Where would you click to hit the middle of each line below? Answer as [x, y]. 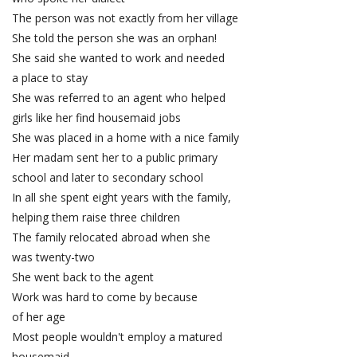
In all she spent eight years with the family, [123, 198]
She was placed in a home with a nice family [126, 138]
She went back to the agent [83, 277]
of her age [39, 317]
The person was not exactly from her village [125, 18]
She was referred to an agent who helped [120, 98]
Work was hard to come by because [106, 297]
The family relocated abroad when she [113, 237]
